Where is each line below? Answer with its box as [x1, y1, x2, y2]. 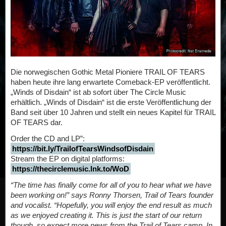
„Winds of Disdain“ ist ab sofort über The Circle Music [11, 88, 186, 97]
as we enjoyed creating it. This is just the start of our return [11, 211, 202, 220]
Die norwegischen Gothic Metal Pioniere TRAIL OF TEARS [11, 68, 205, 77]
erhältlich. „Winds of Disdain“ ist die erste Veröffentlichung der [11, 98, 211, 107]
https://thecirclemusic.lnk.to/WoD [12, 164, 129, 174]
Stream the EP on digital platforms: [11, 154, 125, 163]
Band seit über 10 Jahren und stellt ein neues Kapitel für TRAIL [11, 108, 215, 117]
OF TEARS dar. [11, 118, 63, 127]
